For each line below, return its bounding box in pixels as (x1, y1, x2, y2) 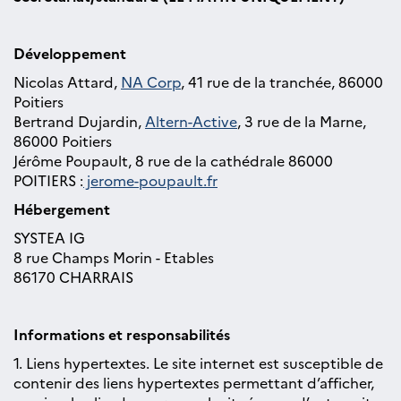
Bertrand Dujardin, (13, 111, 145, 131)
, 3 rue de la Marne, (237, 111, 366, 131)
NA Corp (121, 72, 181, 91)
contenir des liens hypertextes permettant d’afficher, (13, 372, 374, 392)
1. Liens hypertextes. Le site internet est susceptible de (13, 353, 383, 372)
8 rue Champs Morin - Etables (13, 247, 214, 267)
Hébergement (13, 199, 110, 218)
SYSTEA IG (13, 227, 85, 247)
